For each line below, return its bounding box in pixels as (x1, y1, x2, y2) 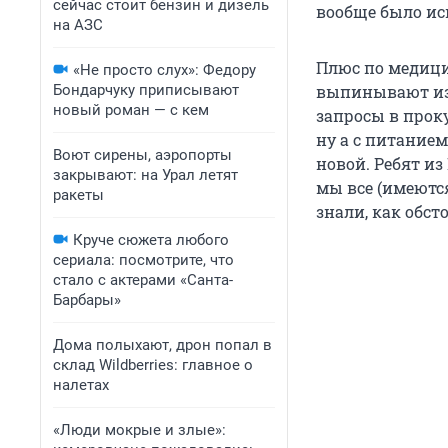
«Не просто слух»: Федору (73, 61, 256, 79)
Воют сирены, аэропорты (53, 146, 232, 164)
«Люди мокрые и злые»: (53, 421, 226, 439)
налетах (53, 376, 109, 394)
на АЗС (53, 16, 103, 34)
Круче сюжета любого (73, 231, 229, 249)
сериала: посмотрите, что (53, 251, 234, 269)
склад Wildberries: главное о (53, 356, 253, 374)
